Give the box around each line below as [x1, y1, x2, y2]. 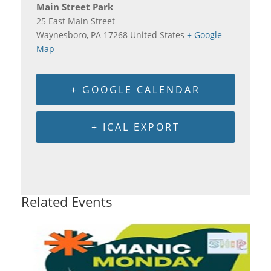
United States [130, 28, 184, 41]
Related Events [21, 192, 113, 211]
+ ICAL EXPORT [91, 120, 180, 134]
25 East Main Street [36, 15, 115, 27]
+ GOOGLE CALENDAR [71, 82, 200, 96]
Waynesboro [36, 28, 87, 41]
